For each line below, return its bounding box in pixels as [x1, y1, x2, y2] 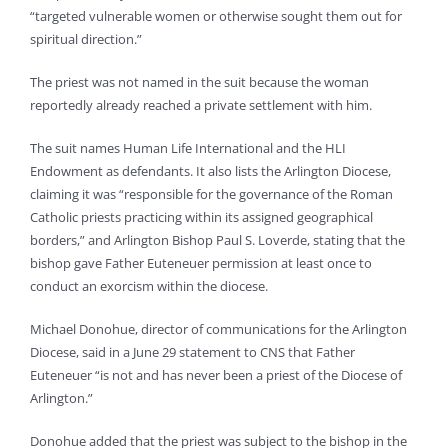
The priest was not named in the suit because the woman [30, 73, 369, 92]
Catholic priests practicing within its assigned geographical [30, 208, 373, 227]
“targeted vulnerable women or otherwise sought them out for [30, 7, 402, 26]
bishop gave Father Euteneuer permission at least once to [30, 254, 372, 273]
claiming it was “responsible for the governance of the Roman [30, 185, 393, 204]
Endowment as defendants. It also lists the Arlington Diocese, [30, 162, 391, 181]
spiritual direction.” [30, 30, 142, 49]
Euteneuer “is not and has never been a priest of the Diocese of [30, 366, 402, 385]
